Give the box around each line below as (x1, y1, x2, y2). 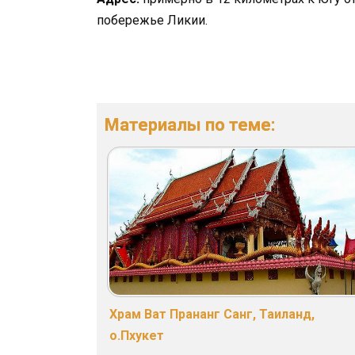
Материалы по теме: (105, 114, 275, 135)
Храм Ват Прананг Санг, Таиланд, (109, 307, 315, 323)
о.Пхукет (109, 328, 164, 344)
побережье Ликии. (97, 12, 208, 28)
